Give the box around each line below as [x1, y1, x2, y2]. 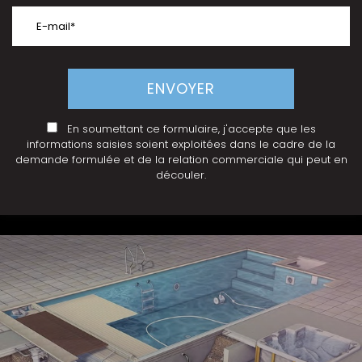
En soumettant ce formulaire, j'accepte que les [57, 121, 316, 137]
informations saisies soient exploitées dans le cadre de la [27, 137, 335, 152]
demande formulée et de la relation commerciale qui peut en [15, 152, 347, 167]
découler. [156, 167, 206, 183]
